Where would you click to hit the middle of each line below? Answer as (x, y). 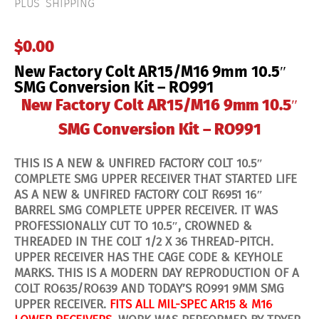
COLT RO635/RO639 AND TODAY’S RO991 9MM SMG (149, 289)
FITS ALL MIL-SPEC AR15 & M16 (191, 305)
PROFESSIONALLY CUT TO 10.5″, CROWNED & (133, 226)
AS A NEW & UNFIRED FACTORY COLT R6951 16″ (138, 195)
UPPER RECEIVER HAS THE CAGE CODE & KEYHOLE (148, 258)
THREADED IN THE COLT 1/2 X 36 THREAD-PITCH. (144, 242)
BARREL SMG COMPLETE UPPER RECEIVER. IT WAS (146, 211)
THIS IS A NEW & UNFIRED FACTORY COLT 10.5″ (138, 164)
